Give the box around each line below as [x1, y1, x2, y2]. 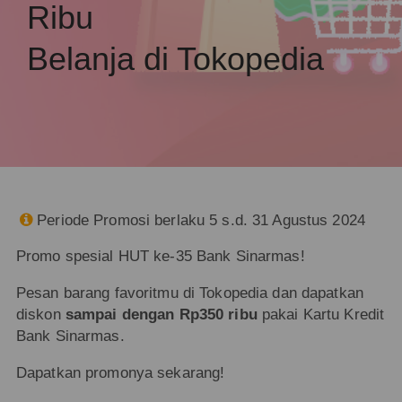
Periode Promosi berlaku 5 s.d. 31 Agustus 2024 [37, 211, 365, 229]
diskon [15, 305, 66, 323]
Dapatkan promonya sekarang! [15, 363, 225, 381]
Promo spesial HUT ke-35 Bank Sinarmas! [15, 248, 305, 266]
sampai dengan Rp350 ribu [65, 305, 258, 323]
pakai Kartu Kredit [257, 305, 385, 323]
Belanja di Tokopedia [27, 40, 324, 78]
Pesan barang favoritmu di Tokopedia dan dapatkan [15, 284, 363, 301]
